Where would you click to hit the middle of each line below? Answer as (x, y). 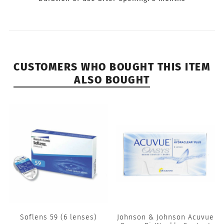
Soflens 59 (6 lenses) (58, 217)
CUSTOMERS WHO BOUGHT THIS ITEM (112, 67)
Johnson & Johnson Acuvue (166, 217)
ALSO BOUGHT (112, 80)
